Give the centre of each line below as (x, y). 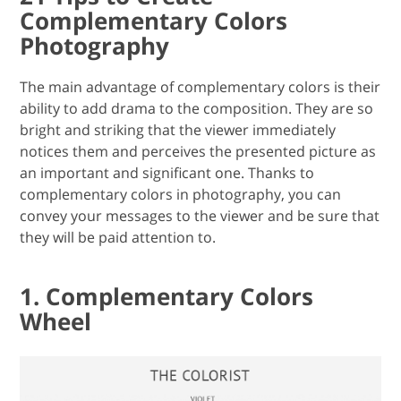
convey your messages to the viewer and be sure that (200, 216)
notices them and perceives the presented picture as (198, 151)
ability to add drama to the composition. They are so (197, 108)
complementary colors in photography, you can (181, 194)
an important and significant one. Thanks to (167, 173)
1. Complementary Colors (167, 296)
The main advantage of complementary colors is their (200, 87)
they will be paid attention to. (118, 237)
